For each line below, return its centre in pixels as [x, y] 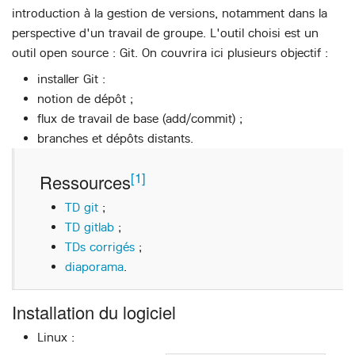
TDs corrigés [100, 247]
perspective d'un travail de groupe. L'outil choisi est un [165, 32]
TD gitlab [90, 227]
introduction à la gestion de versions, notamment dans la [170, 13]
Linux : [56, 337]
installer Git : [71, 78]
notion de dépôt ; [85, 98]
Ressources [85, 182]
